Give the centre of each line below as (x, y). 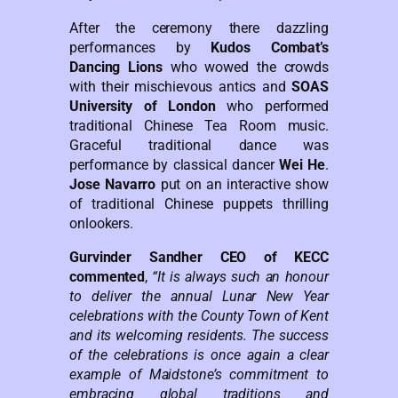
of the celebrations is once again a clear (199, 354)
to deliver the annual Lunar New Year (199, 296)
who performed (272, 106)
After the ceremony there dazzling (199, 28)
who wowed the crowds (245, 67)
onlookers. (102, 223)
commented (107, 276)
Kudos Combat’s (270, 47)
